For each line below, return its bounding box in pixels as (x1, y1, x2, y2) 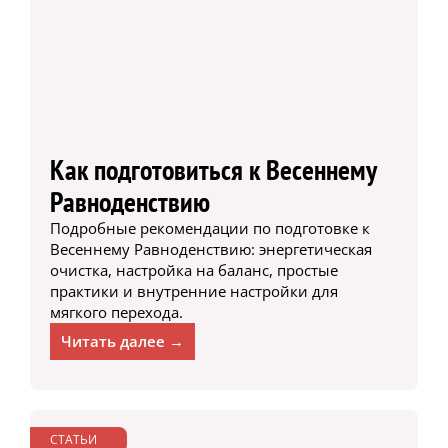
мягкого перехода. (49, 302, 183, 323)
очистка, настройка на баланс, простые (49, 260, 338, 281)
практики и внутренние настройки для (49, 281, 338, 302)
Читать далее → (60, 331, 184, 352)
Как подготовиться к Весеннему (49, 151, 376, 189)
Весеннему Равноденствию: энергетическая (49, 239, 372, 260)
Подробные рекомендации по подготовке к (49, 218, 370, 239)
